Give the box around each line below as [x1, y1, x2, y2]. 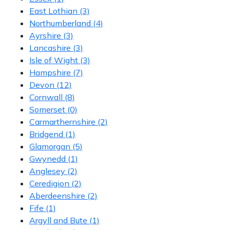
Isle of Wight [29, 54, 78, 65]
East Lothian [29, 5, 78, 16]
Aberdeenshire [29, 190, 85, 201]
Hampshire [29, 67, 71, 78]
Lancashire [29, 42, 71, 53]
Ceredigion [29, 178, 69, 188]
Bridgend [29, 128, 63, 139]
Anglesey [29, 165, 65, 176]
